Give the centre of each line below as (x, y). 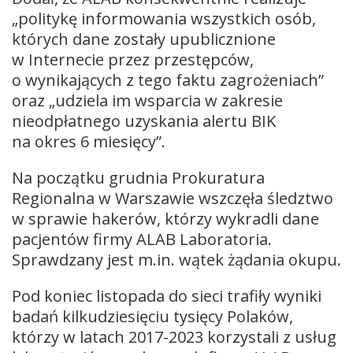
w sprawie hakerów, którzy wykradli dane (165, 218)
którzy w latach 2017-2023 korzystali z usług (174, 336)
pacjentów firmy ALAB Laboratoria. (142, 239)
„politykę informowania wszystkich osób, (164, 18)
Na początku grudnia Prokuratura (138, 177)
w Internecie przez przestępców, (133, 59)
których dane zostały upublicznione (144, 39)
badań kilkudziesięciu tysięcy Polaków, (152, 316)
